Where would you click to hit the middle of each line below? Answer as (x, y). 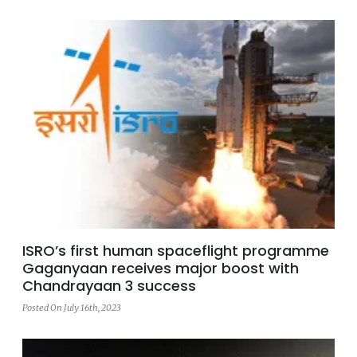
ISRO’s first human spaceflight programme (176, 251)
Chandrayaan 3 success (109, 286)
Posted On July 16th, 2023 (71, 308)
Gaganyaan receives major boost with (161, 269)
